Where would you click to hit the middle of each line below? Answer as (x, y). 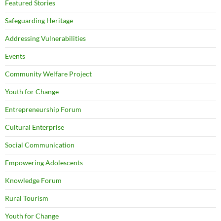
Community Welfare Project (48, 74)
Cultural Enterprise (35, 127)
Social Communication (40, 145)
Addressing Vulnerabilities (45, 38)
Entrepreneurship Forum (43, 109)
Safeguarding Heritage (39, 20)
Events (15, 56)
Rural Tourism (27, 198)
